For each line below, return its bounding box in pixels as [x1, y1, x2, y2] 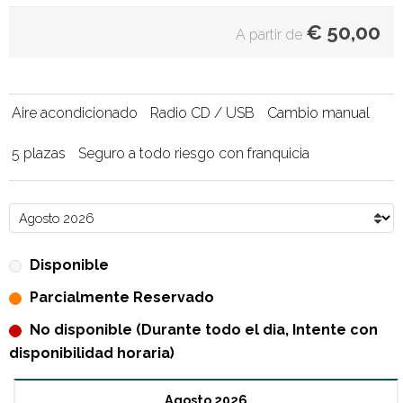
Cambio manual [267, 104, 370, 122]
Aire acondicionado [12, 104, 138, 122]
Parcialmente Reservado [30, 289, 214, 307]
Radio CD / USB [150, 104, 255, 122]
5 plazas [12, 145, 66, 163]
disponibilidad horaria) [9, 345, 175, 363]
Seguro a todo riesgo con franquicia [78, 145, 309, 163]
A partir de [236, 26, 302, 44]
